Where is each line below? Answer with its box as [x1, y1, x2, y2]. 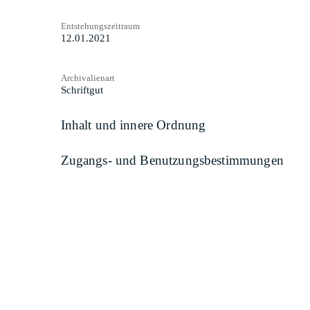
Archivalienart [60, 72, 115, 83]
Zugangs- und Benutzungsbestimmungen [60, 153, 284, 168]
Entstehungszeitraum [60, 20, 140, 31]
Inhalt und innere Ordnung [60, 117, 206, 132]
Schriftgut [60, 84, 103, 95]
